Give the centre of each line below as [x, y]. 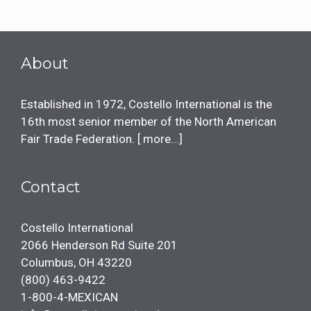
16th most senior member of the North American [149, 122]
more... [160, 139]
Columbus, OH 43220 [76, 263]
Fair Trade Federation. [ [81, 139]
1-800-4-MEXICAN [69, 297]
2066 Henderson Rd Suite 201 [99, 245]
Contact [51, 187]
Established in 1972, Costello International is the [146, 104]
